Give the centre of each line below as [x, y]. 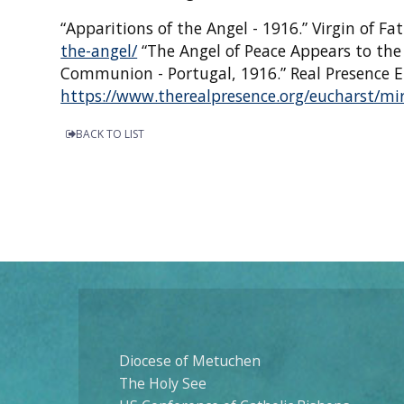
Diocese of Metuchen [190, 361]
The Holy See [163, 384]
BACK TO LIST [110, 134]
